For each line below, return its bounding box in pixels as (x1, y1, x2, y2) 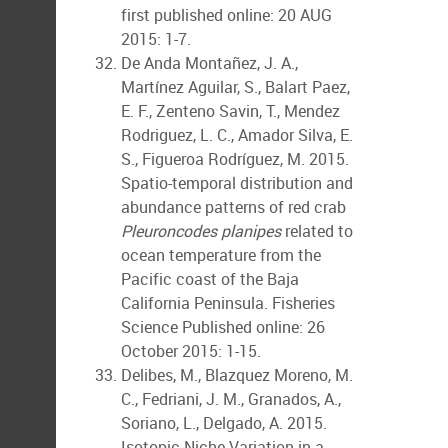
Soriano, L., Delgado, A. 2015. (121, 412, 327, 434)
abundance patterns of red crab (121, 196, 346, 218)
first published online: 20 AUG (121, 4, 332, 26)
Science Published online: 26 (121, 316, 325, 338)
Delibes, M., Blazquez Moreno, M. (121, 364, 353, 386)
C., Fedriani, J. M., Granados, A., (121, 388, 341, 410)
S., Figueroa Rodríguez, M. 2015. (121, 148, 349, 170)
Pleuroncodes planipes (121, 220, 281, 242)
